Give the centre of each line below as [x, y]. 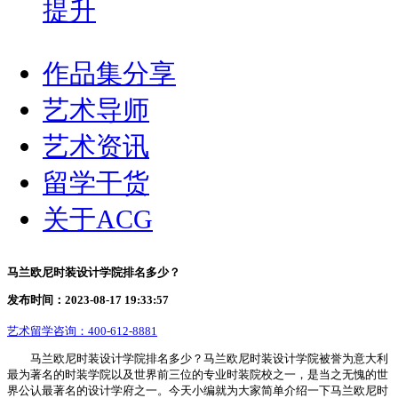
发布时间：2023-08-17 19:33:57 [88, 299]
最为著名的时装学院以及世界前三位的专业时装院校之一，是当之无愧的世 [198, 374]
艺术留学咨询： [48, 330]
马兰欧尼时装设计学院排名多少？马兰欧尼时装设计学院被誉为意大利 [198, 358]
